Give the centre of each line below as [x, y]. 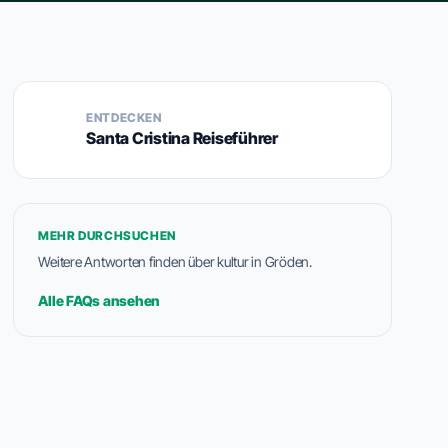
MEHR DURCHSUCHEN [107, 235]
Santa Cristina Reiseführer [182, 138]
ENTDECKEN [124, 117]
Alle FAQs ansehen [99, 300]
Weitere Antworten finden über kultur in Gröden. [175, 261]
